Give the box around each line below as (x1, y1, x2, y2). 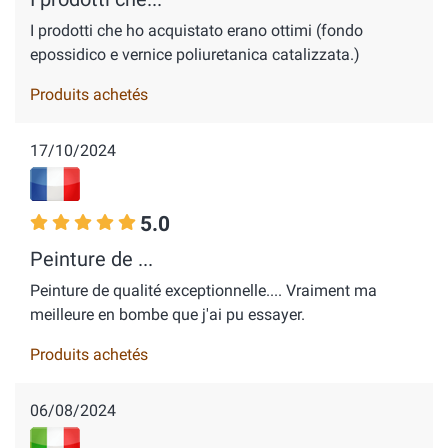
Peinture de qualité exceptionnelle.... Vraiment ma (30, 281, 377, 300)
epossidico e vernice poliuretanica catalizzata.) (30, 45, 360, 64)
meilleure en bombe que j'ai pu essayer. (30, 305, 305, 324)
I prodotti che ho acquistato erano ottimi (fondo (30, 21, 363, 40)
